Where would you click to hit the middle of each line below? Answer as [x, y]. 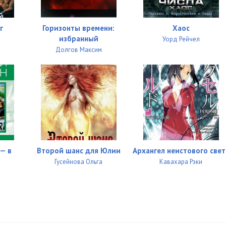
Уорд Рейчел [181, 39]
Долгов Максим [78, 49]
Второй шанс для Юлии [78, 150]
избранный [78, 38]
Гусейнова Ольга [79, 161]
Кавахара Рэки [181, 161]
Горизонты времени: [79, 28]
